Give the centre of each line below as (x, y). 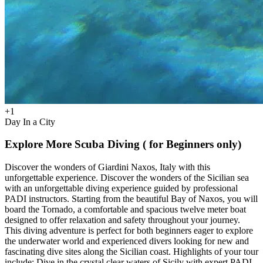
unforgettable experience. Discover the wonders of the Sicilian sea (127, 178)
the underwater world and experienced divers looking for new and (127, 241)
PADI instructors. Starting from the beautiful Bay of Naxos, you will (131, 199)
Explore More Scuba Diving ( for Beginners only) (123, 144)
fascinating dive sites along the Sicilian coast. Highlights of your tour (131, 252)
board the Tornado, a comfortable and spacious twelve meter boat (125, 210)
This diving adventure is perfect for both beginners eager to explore (129, 231)
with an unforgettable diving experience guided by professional (121, 188)
